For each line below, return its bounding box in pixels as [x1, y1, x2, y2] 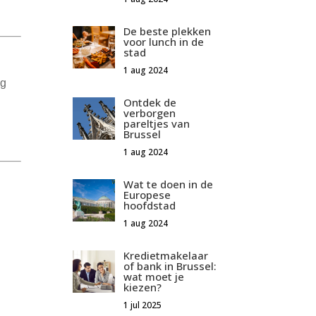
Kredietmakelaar [123, 248, 209, 263]
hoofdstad [123, 198, 176, 213]
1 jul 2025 [123, 299, 162, 312]
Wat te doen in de [123, 177, 214, 192]
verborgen [123, 106, 176, 121]
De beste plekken [123, 24, 212, 39]
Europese [123, 188, 171, 202]
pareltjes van [123, 116, 190, 131]
